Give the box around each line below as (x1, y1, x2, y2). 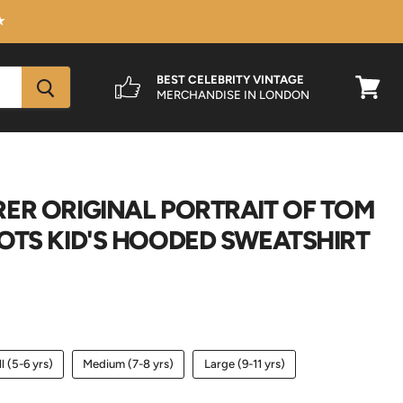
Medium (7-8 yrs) (83, 357, 174, 372)
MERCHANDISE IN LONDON (157, 88, 310, 103)
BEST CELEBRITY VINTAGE (157, 73, 305, 87)
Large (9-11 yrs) (203, 357, 285, 372)
